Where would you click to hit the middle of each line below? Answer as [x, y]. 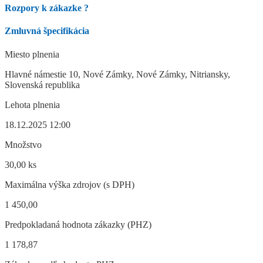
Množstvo [23, 144]
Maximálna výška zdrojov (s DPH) [70, 184]
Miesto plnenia [32, 54]
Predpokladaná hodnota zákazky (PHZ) [78, 224]
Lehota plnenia [32, 104]
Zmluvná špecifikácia [47, 31]
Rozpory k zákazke [44, 8]
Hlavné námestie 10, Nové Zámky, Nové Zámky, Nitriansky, [117, 74]
